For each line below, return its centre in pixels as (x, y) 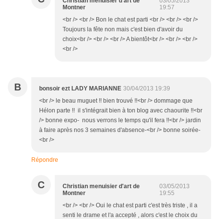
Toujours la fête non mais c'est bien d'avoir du (123, 30)
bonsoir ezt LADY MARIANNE (80, 89)
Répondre (45, 160)
